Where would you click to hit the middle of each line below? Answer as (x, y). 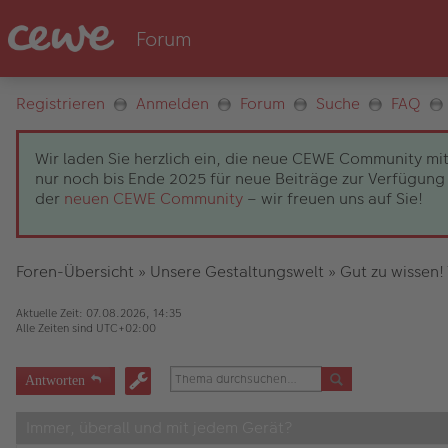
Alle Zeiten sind (56, 328)
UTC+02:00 (126, 328)
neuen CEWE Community (153, 198)
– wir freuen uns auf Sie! (333, 198)
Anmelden (172, 103)
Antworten (55, 379)
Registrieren (60, 103)
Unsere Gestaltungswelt (237, 271)
